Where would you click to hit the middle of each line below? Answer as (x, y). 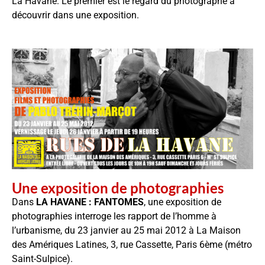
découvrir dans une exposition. (75, 15)
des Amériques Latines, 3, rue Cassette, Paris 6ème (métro (132, 244)
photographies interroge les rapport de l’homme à (114, 216)
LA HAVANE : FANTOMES (90, 202)
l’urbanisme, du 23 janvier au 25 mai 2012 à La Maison (126, 230)
